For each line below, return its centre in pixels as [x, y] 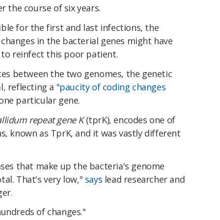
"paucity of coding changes [111, 87]
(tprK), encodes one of [129, 120]
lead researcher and [144, 179]
